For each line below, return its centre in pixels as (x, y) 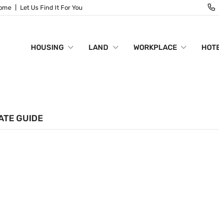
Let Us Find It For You (52, 8)
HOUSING (47, 47)
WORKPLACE (155, 47)
